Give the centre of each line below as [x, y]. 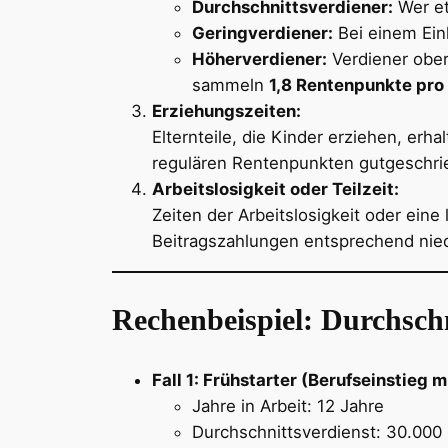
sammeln [230, 85]
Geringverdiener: [262, 33]
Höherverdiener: [259, 59]
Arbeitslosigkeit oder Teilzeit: [275, 189]
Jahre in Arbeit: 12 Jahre [288, 406]
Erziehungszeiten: [226, 111]
